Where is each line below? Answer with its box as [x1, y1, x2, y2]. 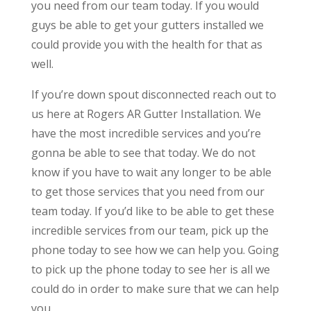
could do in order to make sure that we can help [31, 280, 279, 296]
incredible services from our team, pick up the [31, 222, 269, 238]
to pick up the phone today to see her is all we [31, 261, 270, 277]
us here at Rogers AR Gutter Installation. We [31, 106, 261, 121]
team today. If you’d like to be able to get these [31, 203, 274, 219]
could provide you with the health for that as [31, 36, 262, 52]
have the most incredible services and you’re [31, 125, 261, 141]
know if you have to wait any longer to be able [31, 164, 271, 180]
